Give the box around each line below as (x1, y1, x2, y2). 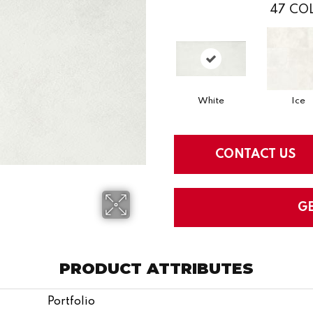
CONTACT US (215, 147, 296, 161)
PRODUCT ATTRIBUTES (59, 259, 254, 278)
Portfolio (48, 296, 95, 307)
